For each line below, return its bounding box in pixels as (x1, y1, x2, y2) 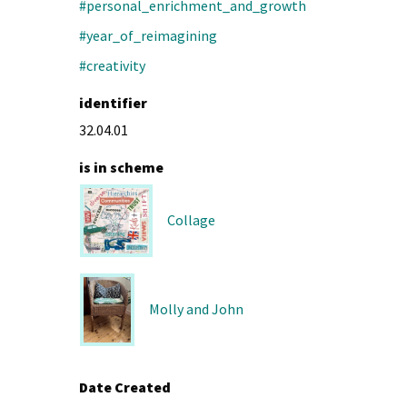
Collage (167, 211, 215, 230)
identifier (79, 94, 147, 113)
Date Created (79, 377, 171, 396)
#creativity (79, 56, 145, 75)
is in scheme (79, 157, 164, 176)
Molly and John (148, 300, 243, 319)
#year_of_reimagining (79, 26, 217, 45)
